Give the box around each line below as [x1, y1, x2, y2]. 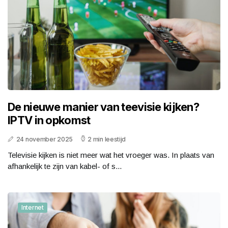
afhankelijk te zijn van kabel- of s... [8, 161, 122, 170]
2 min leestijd [88, 135, 126, 143]
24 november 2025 [16, 135, 73, 143]
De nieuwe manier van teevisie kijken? [8, 100, 199, 113]
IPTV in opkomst [8, 113, 91, 127]
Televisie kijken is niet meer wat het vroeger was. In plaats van [8, 150, 214, 159]
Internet [21, 203, 44, 211]
